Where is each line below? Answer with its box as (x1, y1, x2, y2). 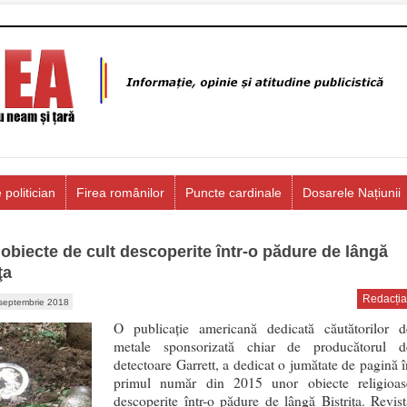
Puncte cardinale (185, 185, 282, 200)
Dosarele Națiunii (303, 185, 401, 200)
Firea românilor (76, 185, 164, 200)
